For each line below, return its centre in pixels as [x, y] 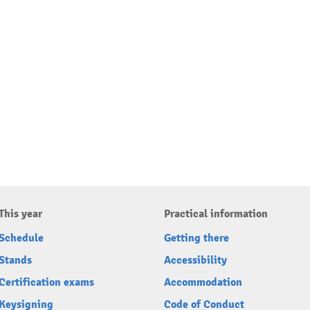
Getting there [197, 238]
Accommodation [203, 282]
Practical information [216, 214]
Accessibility [195, 260]
